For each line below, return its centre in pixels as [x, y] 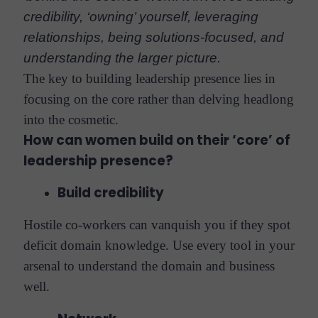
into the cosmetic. [71, 119]
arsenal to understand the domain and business [149, 266]
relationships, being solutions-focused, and [153, 37]
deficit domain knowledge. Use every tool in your [159, 246]
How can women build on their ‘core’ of [157, 140]
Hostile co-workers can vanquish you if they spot [157, 225]
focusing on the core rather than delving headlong [158, 99]
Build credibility [110, 192]
